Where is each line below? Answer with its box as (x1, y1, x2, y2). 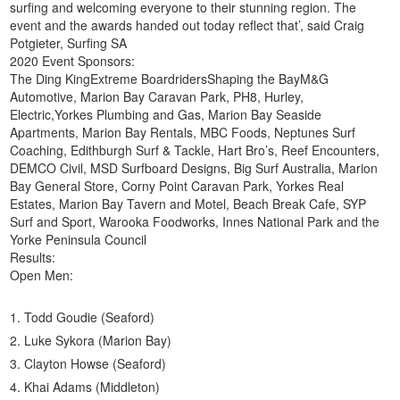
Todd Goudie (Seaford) (24, 308, 155, 326)
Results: (10, 248, 56, 266)
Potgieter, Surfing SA (10, 34, 131, 52)
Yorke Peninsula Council (10, 230, 147, 248)
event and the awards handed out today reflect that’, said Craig (10, 16, 365, 34)
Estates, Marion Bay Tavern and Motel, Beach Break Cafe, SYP (10, 195, 367, 212)
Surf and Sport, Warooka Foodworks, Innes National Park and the (10, 212, 380, 230)
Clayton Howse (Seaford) (24, 354, 167, 372)
